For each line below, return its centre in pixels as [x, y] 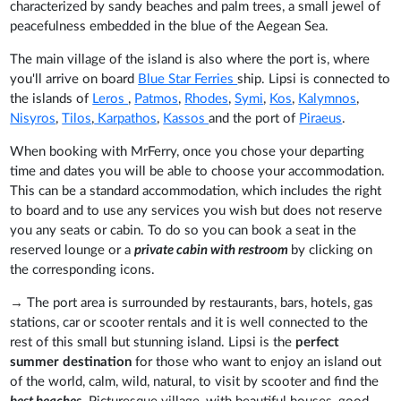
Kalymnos [328, 99]
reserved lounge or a [73, 250]
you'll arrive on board [74, 79]
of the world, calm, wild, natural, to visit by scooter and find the [195, 382]
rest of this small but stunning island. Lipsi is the [153, 342]
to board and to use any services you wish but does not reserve [196, 211]
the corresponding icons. [83, 270]
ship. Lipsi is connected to [314, 79]
